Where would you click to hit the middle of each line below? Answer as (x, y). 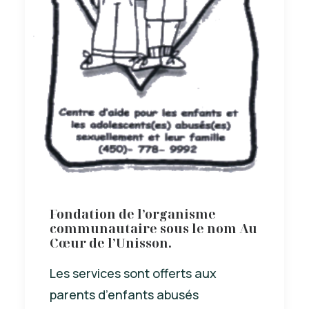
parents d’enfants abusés (124, 294)
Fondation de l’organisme (133, 213)
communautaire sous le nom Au (153, 228)
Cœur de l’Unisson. (111, 242)
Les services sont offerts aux (133, 273)
